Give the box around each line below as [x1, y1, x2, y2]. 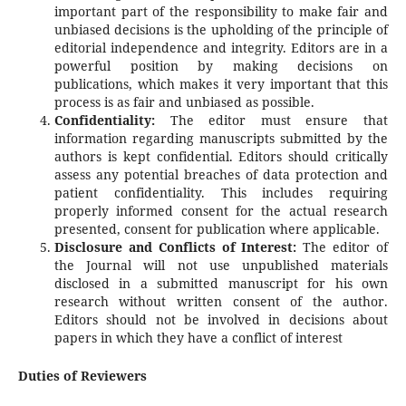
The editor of [296, 238, 389, 256]
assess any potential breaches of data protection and [53, 166, 389, 184]
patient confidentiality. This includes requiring [53, 184, 389, 202]
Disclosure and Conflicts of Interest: [53, 238, 297, 256]
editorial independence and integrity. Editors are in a [53, 39, 389, 57]
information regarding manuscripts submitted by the [53, 130, 389, 148]
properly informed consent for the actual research [53, 202, 389, 220]
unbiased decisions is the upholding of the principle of [53, 21, 389, 39]
